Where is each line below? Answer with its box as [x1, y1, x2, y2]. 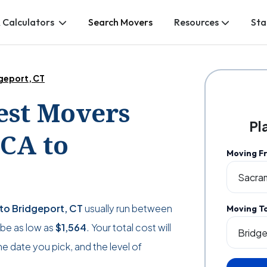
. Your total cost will [86, 221, 171, 234]
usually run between [83, 202, 172, 215]
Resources [174, 16, 219, 29]
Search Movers [88, 16, 153, 29]
